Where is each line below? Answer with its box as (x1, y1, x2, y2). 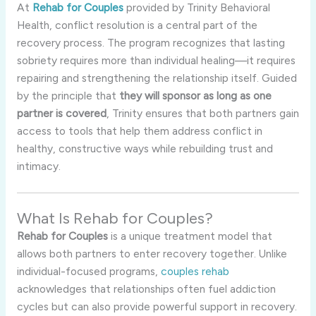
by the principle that (16, 88, 119, 102)
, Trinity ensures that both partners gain (106, 106, 299, 120)
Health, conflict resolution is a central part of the (16, 18, 257, 32)
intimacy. (16, 159, 61, 173)
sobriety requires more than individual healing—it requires (16, 53, 296, 67)
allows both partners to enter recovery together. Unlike (16, 246, 287, 260)
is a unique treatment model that (107, 229, 272, 243)
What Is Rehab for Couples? (16, 208, 213, 228)
